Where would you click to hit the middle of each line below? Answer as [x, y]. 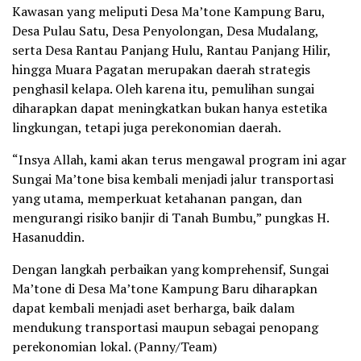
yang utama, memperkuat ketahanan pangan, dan [157, 198]
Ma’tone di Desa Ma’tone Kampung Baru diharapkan [165, 288]
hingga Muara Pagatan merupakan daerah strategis [161, 69]
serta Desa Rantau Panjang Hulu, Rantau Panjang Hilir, [171, 50]
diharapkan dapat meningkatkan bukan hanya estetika [170, 108]
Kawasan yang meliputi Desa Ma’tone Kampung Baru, [168, 11]
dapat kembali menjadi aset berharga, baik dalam [154, 307]
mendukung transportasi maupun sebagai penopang [165, 327]
